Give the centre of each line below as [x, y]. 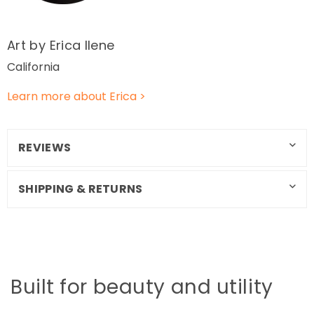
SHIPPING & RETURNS [81, 189]
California [33, 67]
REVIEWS [45, 147]
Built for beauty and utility [142, 287]
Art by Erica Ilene [61, 46]
